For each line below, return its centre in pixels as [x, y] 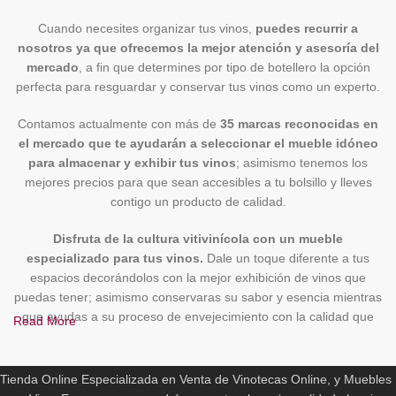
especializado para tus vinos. [115, 259]
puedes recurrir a [307, 29]
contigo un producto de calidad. [198, 202]
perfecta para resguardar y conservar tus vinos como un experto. [198, 87]
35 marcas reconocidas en [299, 124]
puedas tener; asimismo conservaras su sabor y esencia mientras [198, 297]
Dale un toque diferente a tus [286, 259]
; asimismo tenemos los [302, 163]
